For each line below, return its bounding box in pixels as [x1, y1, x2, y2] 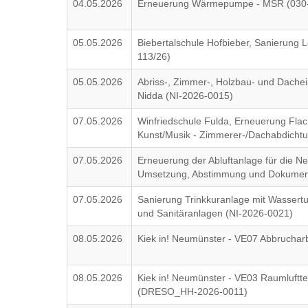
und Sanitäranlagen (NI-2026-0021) [137, 208, 294, 219]
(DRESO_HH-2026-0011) [137, 286, 248, 297]
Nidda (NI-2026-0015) [137, 90, 234, 101]
